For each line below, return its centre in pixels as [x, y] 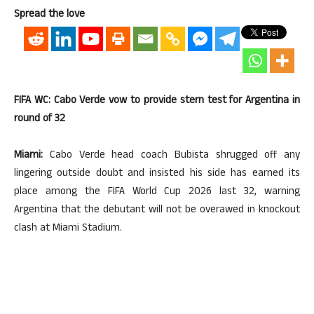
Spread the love [49, 15]
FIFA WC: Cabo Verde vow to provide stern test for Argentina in [157, 101]
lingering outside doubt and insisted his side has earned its [157, 174]
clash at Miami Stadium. [68, 228]
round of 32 [40, 119]
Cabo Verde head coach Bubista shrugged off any [171, 156]
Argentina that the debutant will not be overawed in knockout [157, 210]
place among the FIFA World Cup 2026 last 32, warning [157, 192]
